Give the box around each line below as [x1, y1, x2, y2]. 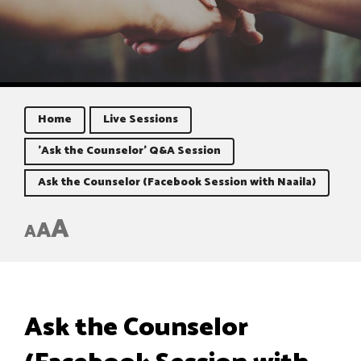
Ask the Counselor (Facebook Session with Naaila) [38, 173, 316, 192]
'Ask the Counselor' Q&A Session [38, 142, 221, 160]
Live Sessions [103, 110, 178, 129]
